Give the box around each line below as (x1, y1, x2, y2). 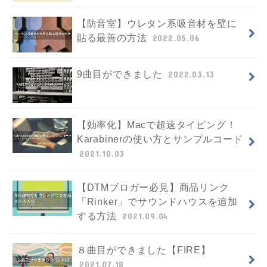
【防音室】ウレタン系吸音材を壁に (76, 18, 237, 29)
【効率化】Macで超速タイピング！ (76, 119, 237, 130)
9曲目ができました (76, 69, 166, 80)
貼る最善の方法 (76, 33, 150, 44)
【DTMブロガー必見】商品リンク (76, 182, 229, 193)
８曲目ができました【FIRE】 (76, 244, 211, 255)
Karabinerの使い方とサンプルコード (76, 133, 243, 144)
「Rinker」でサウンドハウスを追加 (76, 196, 238, 207)
